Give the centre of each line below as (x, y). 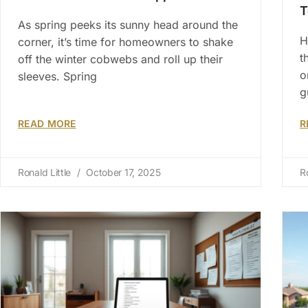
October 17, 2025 (122, 173)
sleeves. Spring (57, 77)
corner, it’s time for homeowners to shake (125, 42)
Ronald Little (46, 173)
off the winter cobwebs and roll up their (120, 59)
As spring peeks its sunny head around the (128, 25)
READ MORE (47, 124)
